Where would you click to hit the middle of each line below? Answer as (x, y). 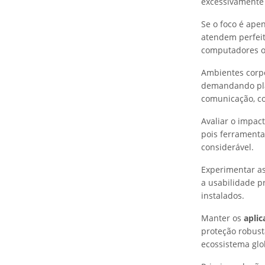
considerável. (227, 147)
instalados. (223, 195)
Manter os (222, 218)
